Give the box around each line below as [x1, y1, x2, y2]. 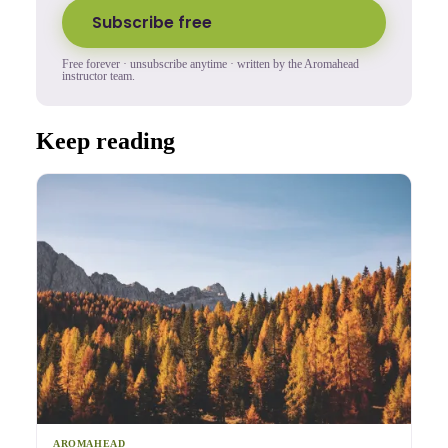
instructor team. [62, 69, 135, 82]
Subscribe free [92, 11, 212, 33]
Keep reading [36, 127, 175, 154]
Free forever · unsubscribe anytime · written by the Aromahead [62, 57, 359, 70]
